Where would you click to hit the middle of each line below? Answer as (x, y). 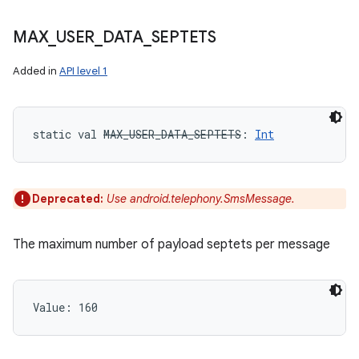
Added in (36, 71)
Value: (56, 307)
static (52, 134)
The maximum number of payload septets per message (171, 244)
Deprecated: (69, 199)
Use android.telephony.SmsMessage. (201, 199)
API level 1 (83, 71)
